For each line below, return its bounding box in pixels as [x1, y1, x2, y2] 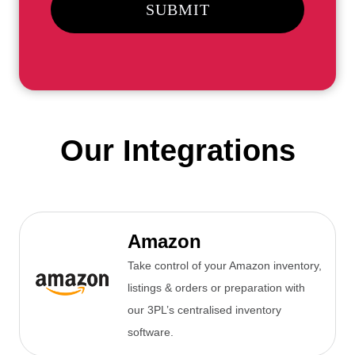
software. [128, 326, 174, 339]
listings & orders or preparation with [128, 281, 305, 295]
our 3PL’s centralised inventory [128, 303, 281, 317]
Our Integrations [59, 134, 296, 168]
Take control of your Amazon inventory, [128, 259, 322, 273]
